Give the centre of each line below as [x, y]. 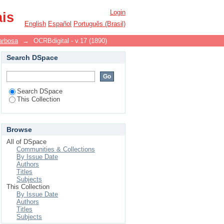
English [35, 24]
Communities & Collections [56, 149]
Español [60, 24]
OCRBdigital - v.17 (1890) [70, 41]
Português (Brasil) [99, 24]
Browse [19, 129]
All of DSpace [26, 142]
